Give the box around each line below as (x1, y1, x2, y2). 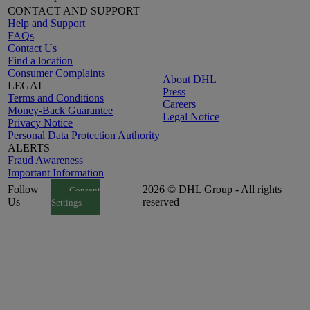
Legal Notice (163, 110, 219, 122)
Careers (163, 98, 196, 110)
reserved (143, 195, 179, 208)
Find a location (8, 54, 73, 66)
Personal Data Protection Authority (8, 129, 160, 141)
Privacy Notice (8, 116, 73, 129)
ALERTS (8, 141, 50, 154)
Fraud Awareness (8, 154, 83, 166)
